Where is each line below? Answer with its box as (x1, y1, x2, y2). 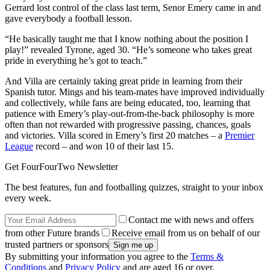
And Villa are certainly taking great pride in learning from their (5, 76, 242, 87)
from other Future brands (5, 228, 99, 239)
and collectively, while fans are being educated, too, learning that (5, 98, 250, 108)
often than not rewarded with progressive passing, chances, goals (5, 119, 251, 130)
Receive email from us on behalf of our (111, 228, 260, 239)
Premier (225, 130, 254, 141)
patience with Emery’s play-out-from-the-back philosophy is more (5, 108, 254, 119)
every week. (5, 193, 51, 204)
